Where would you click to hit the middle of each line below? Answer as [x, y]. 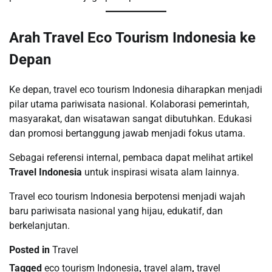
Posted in [31, 250]
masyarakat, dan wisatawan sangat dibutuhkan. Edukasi [131, 118]
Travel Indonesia [46, 172]
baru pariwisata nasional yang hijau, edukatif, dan [116, 211]
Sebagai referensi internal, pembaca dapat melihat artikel [131, 157]
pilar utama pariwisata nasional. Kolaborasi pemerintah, [129, 104]
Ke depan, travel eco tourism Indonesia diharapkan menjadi [136, 89]
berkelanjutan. [39, 225]
